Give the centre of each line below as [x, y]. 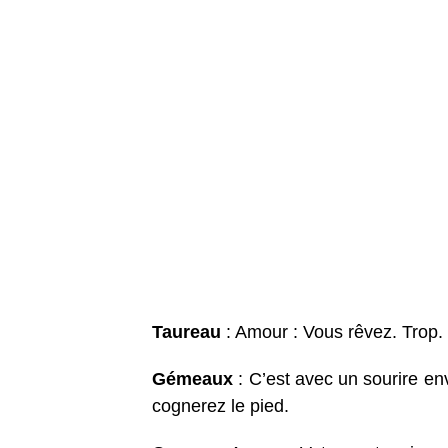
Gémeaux [192, 379]
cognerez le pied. [220, 406]
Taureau [186, 332]
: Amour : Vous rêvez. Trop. [332, 332]
